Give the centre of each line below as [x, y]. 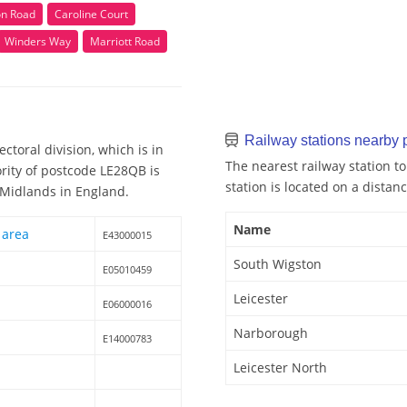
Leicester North [280, 368]
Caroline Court [91, 14]
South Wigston [278, 264]
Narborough [271, 333]
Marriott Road [125, 41]
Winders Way [38, 41]
